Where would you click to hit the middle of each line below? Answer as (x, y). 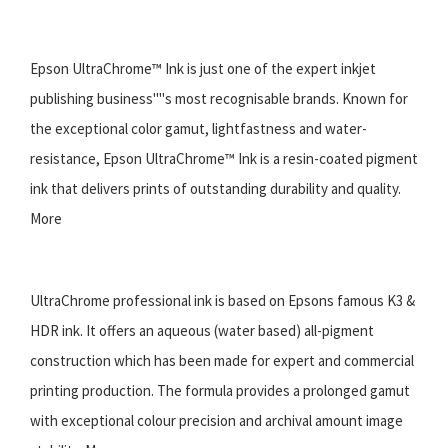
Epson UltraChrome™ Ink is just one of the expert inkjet (203, 68)
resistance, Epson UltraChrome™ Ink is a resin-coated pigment (224, 158)
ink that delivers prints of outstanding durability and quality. (215, 188)
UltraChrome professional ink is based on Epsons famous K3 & (222, 300)
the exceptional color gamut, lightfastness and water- (198, 128)
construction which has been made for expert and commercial (222, 360)
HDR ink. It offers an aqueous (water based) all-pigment (202, 330)
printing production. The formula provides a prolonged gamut (220, 390)
